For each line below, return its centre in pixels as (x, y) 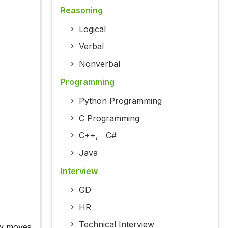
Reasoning (81, 10)
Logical (92, 29)
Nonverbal (99, 64)
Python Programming (120, 101)
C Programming (109, 118)
